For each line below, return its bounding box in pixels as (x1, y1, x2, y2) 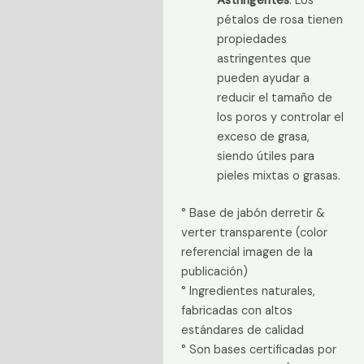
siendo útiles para (216, 149, 314, 165)
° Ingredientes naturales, (180, 283, 315, 299)
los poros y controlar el (216, 110, 344, 126)
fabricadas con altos (180, 302, 292, 318)
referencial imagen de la (180, 244, 313, 260)
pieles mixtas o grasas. (216, 168, 340, 184)
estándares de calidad (180, 322, 304, 338)
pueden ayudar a (216, 71, 310, 87)
